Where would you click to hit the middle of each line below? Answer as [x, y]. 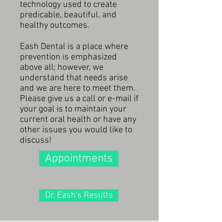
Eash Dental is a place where [74, 47]
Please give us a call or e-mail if [79, 99]
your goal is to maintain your [73, 109]
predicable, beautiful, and [68, 15]
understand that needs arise [74, 78]
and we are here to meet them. [79, 88]
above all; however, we [62, 68]
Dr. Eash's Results [79, 195]
